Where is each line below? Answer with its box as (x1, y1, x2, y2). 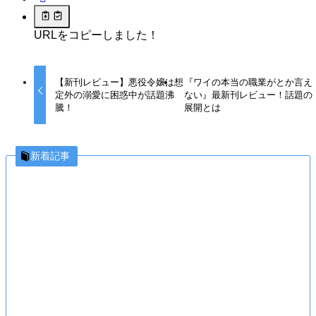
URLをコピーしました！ (34, 28, 159, 41)
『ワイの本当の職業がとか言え (184, 77, 313, 88)
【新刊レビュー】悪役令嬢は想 (55, 77, 184, 88)
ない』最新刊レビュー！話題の (184, 90, 313, 101)
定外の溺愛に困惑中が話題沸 (55, 90, 175, 101)
